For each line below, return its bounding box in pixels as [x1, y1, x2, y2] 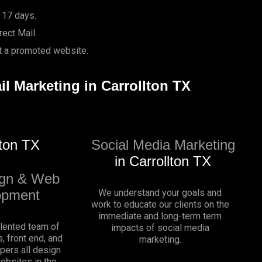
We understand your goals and [98, 187, 222, 198]
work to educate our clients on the [91, 198, 229, 210]
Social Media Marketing [91, 136, 235, 153]
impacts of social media [111, 222, 209, 233]
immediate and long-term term [98, 210, 222, 222]
